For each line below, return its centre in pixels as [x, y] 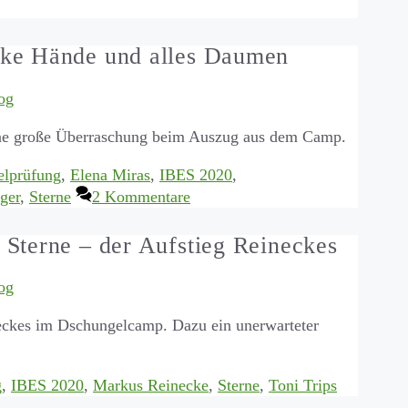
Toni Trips [303, 386]
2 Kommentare [141, 196]
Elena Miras [110, 174]
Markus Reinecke [151, 386]
